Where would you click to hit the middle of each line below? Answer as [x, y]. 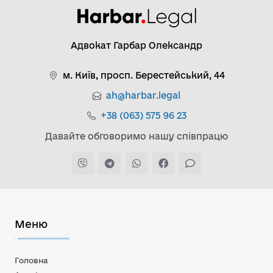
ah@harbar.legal [143, 95]
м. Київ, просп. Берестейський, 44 [144, 75]
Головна [31, 260]
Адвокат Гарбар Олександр [136, 45]
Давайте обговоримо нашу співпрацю [136, 136]
